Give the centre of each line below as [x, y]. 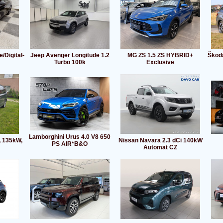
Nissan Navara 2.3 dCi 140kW [160, 141]
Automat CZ [160, 148]
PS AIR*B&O [70, 144]
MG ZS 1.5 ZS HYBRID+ [160, 56]
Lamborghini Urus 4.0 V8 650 [70, 137]
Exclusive [160, 62]
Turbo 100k [70, 62]
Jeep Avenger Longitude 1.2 [70, 56]
